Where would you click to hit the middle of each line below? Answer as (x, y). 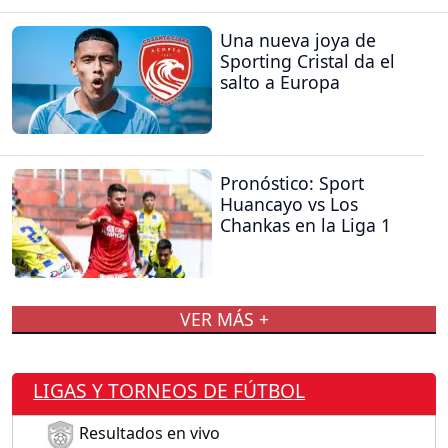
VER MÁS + (224, 319)
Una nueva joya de (298, 39)
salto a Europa (280, 81)
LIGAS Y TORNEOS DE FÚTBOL (169, 390)
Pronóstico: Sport (292, 183)
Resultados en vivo (147, 433)
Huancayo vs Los (289, 204)
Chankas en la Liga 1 (305, 225)
